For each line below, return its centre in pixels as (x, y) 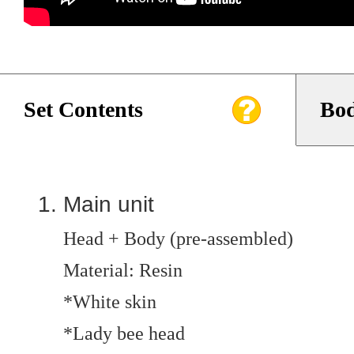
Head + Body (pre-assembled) (178, 239)
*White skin (110, 302)
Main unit (109, 204)
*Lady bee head (124, 333)
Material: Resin (123, 270)
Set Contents (83, 109)
